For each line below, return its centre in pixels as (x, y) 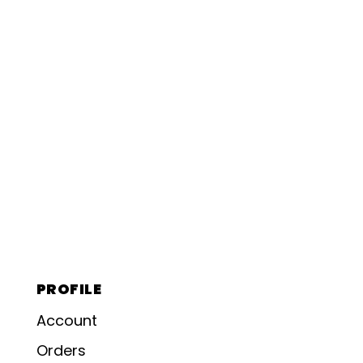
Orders (61, 350)
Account (67, 321)
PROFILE (69, 289)
